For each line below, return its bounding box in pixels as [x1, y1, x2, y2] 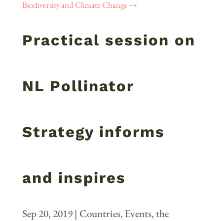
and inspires [22, 169, 126, 187]
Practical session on [22, 31, 195, 50]
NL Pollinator [22, 77, 134, 96]
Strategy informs [22, 123, 165, 142]
